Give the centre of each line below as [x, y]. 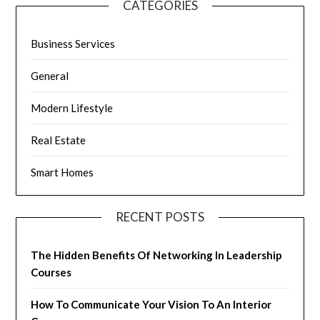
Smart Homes [62, 172]
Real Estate [59, 140]
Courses [51, 272]
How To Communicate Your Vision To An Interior [151, 305]
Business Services [73, 44]
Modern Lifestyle [72, 108]
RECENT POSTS [160, 217]
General [50, 76]
